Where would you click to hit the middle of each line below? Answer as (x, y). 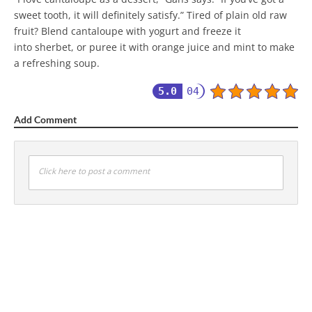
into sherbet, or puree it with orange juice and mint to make (154, 47)
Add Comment (45, 120)
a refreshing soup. (57, 63)
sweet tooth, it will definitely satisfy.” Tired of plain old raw (150, 15)
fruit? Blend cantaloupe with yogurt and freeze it (127, 31)
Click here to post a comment (94, 171)
